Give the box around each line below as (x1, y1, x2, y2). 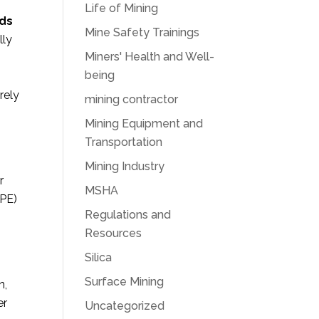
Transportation (85, 135, 163, 149)
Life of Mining (85, 1, 159, 15)
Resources (85, 226, 142, 240)
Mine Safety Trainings (85, 26, 200, 39)
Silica (85, 251, 113, 264)
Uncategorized (85, 299, 165, 313)
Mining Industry (85, 159, 165, 173)
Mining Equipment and (85, 117, 204, 130)
